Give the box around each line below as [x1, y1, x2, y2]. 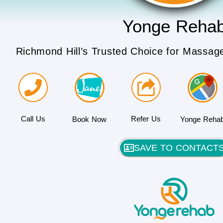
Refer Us [131, 114, 161, 123]
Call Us [21, 114, 46, 123]
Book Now [72, 114, 107, 123]
